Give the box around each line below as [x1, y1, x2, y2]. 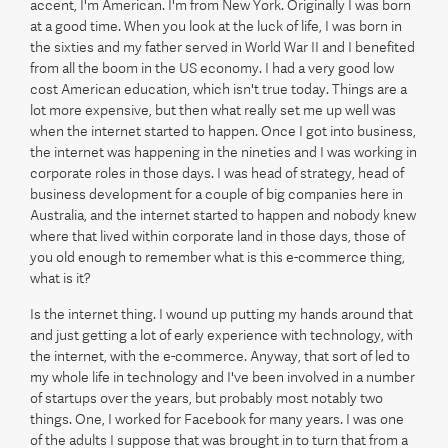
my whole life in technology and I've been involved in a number [30, 369, 415, 385]
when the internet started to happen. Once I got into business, [30, 123, 416, 139]
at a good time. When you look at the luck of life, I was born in [30, 18, 402, 34]
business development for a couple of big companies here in [30, 186, 403, 202]
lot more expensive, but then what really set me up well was [30, 102, 396, 118]
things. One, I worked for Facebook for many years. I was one [30, 411, 404, 427]
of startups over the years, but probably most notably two [30, 390, 383, 406]
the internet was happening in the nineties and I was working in [30, 144, 417, 160]
